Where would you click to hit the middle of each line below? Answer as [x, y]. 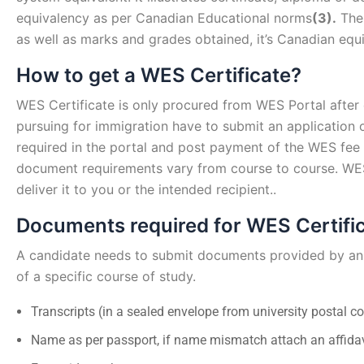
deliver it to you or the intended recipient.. [146, 190]
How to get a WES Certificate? [159, 76]
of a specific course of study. [106, 277]
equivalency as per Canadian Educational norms [164, 18]
